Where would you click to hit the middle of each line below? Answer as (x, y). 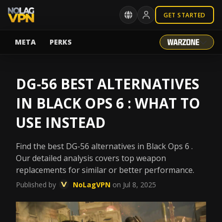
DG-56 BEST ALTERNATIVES (108, 84)
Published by (36, 185)
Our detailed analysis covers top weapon (91, 158)
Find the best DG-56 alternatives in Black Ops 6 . (104, 146)
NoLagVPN (92, 185)
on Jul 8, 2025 (134, 185)
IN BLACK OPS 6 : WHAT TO (108, 103)
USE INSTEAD (61, 122)
